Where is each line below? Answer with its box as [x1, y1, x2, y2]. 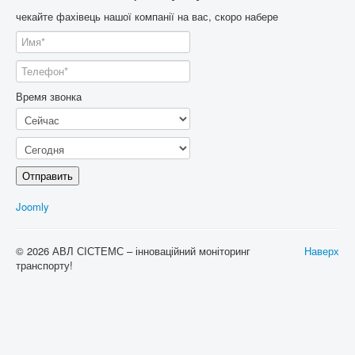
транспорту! [16, 258, 73, 273]
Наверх [304, 243, 339, 259]
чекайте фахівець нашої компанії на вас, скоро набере [16, 9, 278, 25]
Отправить [22, 168, 73, 184]
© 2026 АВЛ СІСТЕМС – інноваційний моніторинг [16, 243, 250, 259]
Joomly [16, 199, 49, 215]
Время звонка [16, 89, 82, 105]
